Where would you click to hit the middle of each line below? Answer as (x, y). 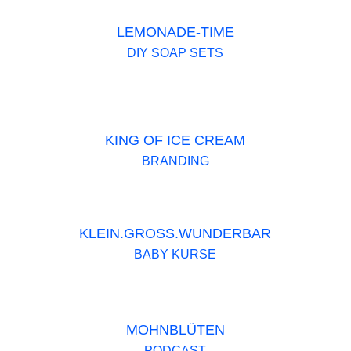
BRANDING (175, 161)
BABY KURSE (175, 254)
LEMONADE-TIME (175, 33)
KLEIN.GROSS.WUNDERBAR (175, 233)
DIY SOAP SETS (175, 53)
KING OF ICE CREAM (175, 140)
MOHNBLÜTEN (175, 330)
